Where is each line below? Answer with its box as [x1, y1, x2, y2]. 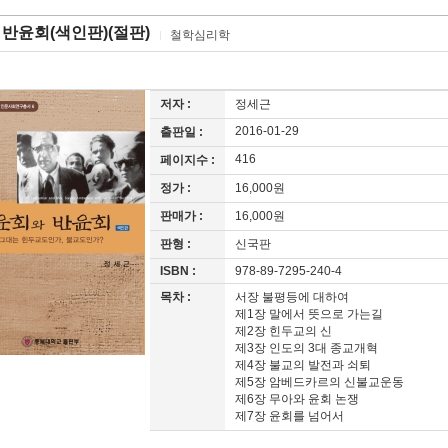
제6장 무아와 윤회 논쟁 [235, 392, 359, 406]
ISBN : [160, 264, 196, 278]
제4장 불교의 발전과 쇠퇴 [235, 358, 371, 372]
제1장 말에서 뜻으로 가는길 [235, 307, 383, 321]
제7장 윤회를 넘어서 [235, 409, 347, 423]
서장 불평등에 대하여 [235, 290, 349, 304]
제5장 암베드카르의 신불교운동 [235, 375, 404, 389]
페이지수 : [160, 153, 215, 167]
